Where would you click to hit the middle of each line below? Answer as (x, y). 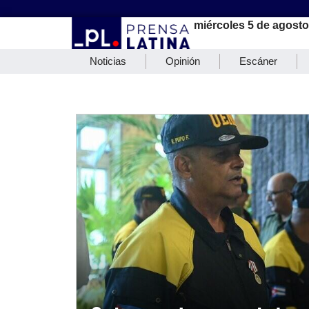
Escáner (258, 61)
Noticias (108, 61)
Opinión (183, 61)
